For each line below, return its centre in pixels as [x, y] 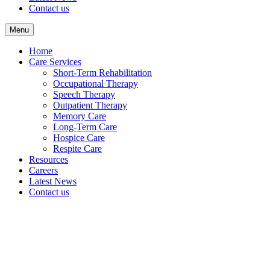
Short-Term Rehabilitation [102, 72]
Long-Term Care [85, 127]
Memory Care [80, 116]
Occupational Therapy [96, 83]
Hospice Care [79, 137]
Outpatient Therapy [90, 105]
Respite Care [77, 148]
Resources [49, 159]
